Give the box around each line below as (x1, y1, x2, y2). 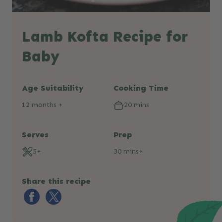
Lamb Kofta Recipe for (22, 28, 188, 46)
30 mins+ (113, 147, 143, 156)
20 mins (124, 101, 149, 109)
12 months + (22, 101, 63, 109)
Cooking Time (113, 83, 168, 93)
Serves (22, 130, 49, 139)
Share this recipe (22, 176, 91, 186)
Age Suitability (22, 83, 84, 93)
